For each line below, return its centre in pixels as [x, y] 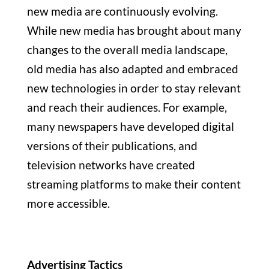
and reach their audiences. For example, [127, 107]
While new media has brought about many [134, 31]
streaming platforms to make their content [134, 184]
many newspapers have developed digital [130, 127]
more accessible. [68, 204]
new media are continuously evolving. [122, 11]
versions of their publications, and [112, 146]
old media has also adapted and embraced [132, 69]
